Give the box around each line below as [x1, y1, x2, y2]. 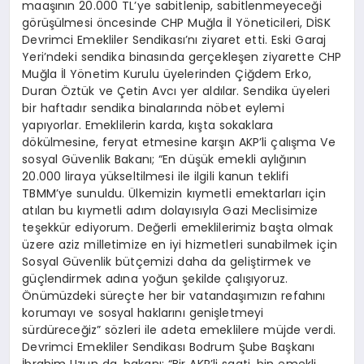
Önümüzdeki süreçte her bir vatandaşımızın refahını [22, 287, 326, 304]
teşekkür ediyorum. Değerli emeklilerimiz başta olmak [22, 219, 333, 236]
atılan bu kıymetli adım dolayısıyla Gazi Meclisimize [22, 201, 318, 219]
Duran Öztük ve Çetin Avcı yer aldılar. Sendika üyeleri [22, 82, 331, 99]
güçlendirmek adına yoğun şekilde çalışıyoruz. [22, 270, 288, 287]
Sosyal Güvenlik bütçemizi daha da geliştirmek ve [22, 253, 311, 270]
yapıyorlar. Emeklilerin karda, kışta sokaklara [22, 116, 274, 133]
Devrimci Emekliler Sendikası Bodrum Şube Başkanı [22, 338, 315, 355]
